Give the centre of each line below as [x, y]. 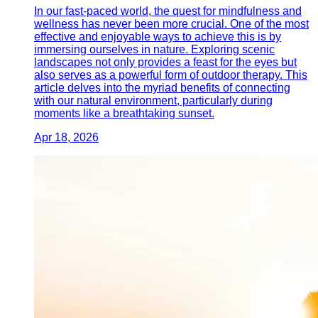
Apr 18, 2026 [66, 137]
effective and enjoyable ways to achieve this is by [158, 36]
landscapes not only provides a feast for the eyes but [165, 62]
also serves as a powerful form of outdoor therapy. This [171, 75]
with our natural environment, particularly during [153, 100]
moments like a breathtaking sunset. [124, 113]
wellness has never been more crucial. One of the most [171, 23]
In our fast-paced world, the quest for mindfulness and [168, 11]
